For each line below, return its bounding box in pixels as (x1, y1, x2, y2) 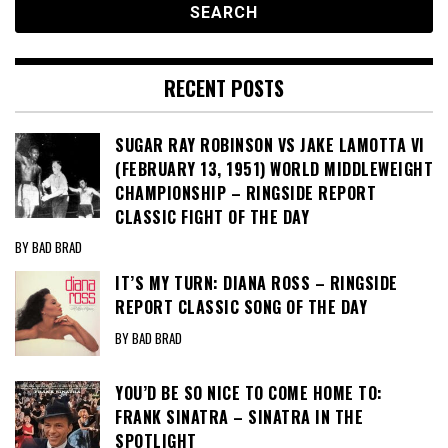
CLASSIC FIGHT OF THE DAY (115, 204, 309, 229)
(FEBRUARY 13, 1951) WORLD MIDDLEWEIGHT (115, 156, 433, 181)
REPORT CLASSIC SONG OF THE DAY (115, 295, 367, 320)
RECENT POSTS (164, 72, 284, 103)
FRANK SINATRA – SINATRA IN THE (115, 405, 363, 430)
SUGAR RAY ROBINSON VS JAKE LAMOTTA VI (115, 132, 425, 157)
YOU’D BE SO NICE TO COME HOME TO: (115, 381, 383, 406)
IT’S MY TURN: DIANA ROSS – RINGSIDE (115, 271, 398, 296)
